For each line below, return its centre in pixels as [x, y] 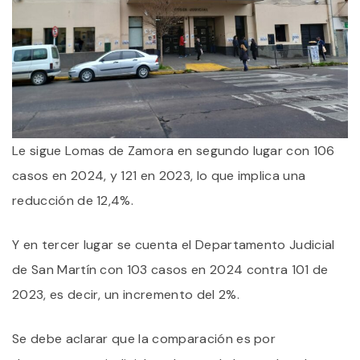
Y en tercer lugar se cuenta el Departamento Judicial [174, 244]
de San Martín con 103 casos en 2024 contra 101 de [170, 269]
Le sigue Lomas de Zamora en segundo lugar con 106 [174, 150]
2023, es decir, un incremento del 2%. [126, 294]
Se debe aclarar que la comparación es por [144, 338]
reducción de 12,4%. [73, 200]
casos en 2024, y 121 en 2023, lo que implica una [159, 175]
